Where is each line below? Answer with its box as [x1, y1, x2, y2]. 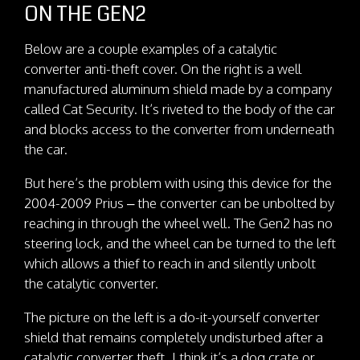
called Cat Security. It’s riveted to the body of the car [24, 100, 335, 117]
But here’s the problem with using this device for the [24, 174, 332, 191]
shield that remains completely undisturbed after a [24, 328, 323, 346]
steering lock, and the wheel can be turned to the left [24, 234, 336, 252]
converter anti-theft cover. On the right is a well [24, 59, 301, 77]
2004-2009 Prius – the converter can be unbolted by [24, 194, 334, 211]
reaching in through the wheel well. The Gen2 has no [24, 214, 333, 231]
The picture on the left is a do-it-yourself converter [24, 308, 320, 325]
